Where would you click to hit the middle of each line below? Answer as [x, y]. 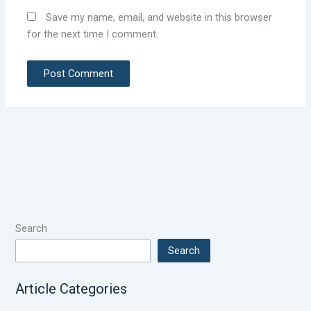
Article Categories [72, 289]
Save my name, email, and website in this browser [159, 18]
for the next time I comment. [93, 34]
